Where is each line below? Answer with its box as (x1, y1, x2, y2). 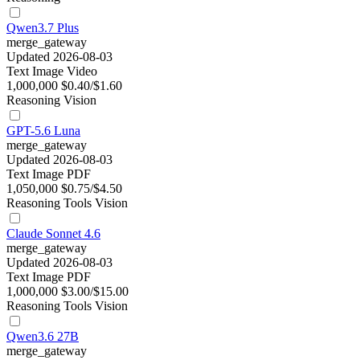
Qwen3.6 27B (6, 329, 79, 344)
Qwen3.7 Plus (6, 21, 79, 35)
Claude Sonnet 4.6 (6, 227, 100, 241)
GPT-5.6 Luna (6, 124, 80, 138)
